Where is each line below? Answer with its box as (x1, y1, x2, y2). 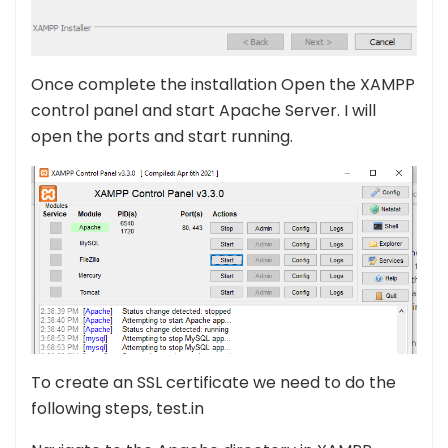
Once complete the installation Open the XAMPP (31, 73, 415, 97)
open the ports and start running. (31, 125, 293, 149)
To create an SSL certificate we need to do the (31, 371, 396, 395)
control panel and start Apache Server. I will (31, 99, 376, 123)
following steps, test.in (31, 397, 204, 421)
